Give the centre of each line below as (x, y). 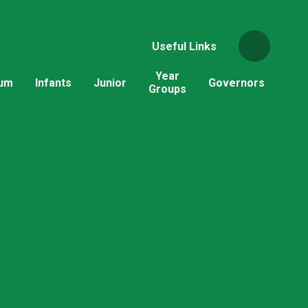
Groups (167, 89)
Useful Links (184, 46)
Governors (236, 82)
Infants (53, 82)
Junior (110, 82)
